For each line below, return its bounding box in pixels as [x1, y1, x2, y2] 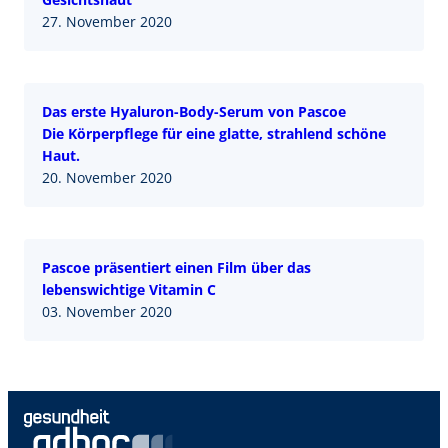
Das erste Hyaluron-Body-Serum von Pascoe [42, 102, 346, 122]
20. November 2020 [42, 168, 172, 188]
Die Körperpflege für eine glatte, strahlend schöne [42, 124, 386, 144]
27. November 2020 [42, 12, 172, 32]
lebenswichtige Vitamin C [42, 280, 216, 300]
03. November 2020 [42, 302, 172, 322]
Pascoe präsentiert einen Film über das [42, 258, 311, 278]
